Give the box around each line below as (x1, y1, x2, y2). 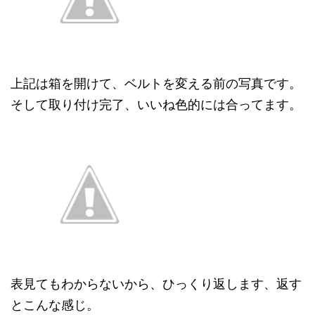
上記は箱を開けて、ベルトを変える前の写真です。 (11, 75, 302, 91)
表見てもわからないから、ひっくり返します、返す (11, 276, 302, 291)
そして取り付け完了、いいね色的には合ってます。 (11, 96, 302, 112)
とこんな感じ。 (11, 297, 99, 312)
